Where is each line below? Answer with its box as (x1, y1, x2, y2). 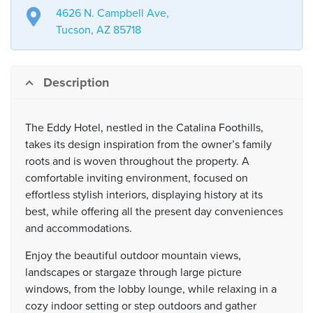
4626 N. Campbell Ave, (56, 6, 169, 20)
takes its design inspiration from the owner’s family (25, 137, 272, 152)
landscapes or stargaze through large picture (25, 265, 242, 279)
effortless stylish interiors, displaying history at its (25, 187, 263, 202)
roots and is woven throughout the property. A (25, 154, 249, 168)
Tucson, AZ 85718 (56, 22, 141, 37)
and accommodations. (25, 221, 132, 235)
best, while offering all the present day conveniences (25, 204, 283, 219)
